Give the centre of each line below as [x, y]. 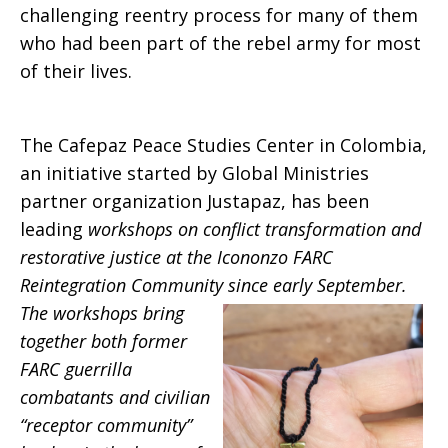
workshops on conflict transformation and [252, 229]
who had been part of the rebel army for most [220, 43]
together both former [103, 341]
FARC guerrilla [76, 369]
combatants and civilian [115, 397]
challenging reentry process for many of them [219, 15]
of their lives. [76, 71]
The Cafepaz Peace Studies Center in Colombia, [223, 145]
